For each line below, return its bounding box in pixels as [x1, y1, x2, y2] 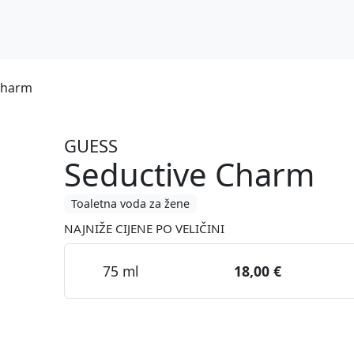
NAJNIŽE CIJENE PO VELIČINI [63, 220, 224, 236]
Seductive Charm [63, 153, 314, 196]
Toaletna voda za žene [70, 196, 190, 211]
